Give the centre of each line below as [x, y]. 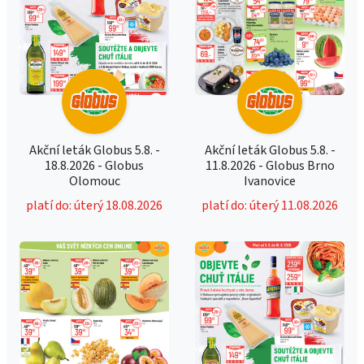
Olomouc [94, 181]
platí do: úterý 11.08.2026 [270, 206]
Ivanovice [270, 181]
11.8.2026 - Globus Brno [270, 166]
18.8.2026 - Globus [94, 166]
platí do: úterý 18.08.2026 [94, 206]
